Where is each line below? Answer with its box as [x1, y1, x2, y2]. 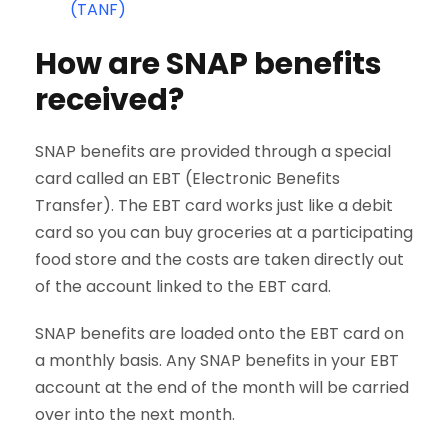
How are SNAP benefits [35, 43, 382, 86]
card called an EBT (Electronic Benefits [35, 167, 340, 191]
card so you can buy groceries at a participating [35, 221, 413, 245]
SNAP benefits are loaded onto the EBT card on [35, 322, 404, 346]
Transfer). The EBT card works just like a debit [35, 194, 393, 218]
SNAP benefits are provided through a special [35, 140, 391, 164]
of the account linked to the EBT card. [35, 275, 331, 299]
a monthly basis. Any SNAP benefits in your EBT [35, 349, 399, 373]
